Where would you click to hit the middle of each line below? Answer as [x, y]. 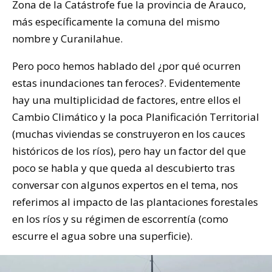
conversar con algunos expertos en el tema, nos [125, 185]
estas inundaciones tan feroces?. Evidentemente [126, 83]
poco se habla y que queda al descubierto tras [124, 168]
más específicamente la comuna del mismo [116, 22]
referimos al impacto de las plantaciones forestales [135, 202]
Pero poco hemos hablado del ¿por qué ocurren [126, 66]
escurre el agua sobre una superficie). [102, 236]
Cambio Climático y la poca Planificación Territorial [136, 117]
